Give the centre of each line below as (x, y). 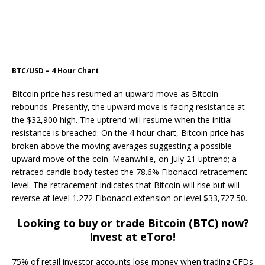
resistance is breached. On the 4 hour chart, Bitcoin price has (128, 132)
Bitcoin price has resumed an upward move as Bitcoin (115, 93)
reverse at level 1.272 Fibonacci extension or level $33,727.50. (130, 198)
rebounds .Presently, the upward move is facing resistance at (128, 106)
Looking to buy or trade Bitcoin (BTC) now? (132, 223)
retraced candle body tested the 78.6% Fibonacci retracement (130, 172)
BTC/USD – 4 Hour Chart (55, 70)
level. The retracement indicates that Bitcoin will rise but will (126, 185)
